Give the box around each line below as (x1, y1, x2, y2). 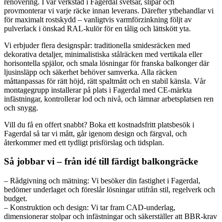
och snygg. (4, 103, 38, 112)
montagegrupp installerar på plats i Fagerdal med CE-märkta (4, 85, 192, 94)
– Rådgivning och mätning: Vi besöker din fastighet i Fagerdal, (4, 176, 200, 185)
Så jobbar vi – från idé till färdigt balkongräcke (4, 156, 198, 167)
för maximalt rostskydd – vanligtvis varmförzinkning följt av (4, 15, 192, 24)
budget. (4, 194, 27, 203)
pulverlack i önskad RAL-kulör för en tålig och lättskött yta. (4, 24, 191, 33)
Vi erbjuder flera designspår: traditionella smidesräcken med (4, 41, 190, 50)
